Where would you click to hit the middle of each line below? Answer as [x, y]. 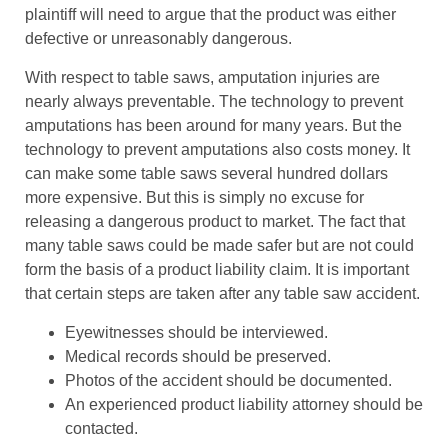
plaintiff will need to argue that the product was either [210, 15]
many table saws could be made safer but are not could [219, 246]
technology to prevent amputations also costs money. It [217, 150]
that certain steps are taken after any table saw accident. [222, 294]
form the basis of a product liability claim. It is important [217, 270]
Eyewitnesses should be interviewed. [196, 333]
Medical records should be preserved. [198, 357]
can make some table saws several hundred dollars [206, 174]
